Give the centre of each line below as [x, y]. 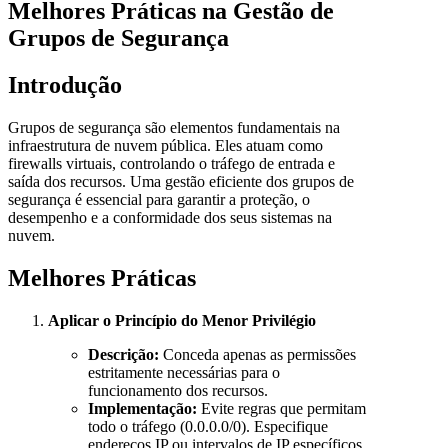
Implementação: [142, 409]
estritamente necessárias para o [184, 373]
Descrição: [123, 355]
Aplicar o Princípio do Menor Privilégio [182, 321]
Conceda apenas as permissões [257, 355]
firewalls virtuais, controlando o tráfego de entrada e [171, 164]
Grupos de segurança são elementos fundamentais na [174, 128]
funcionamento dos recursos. [178, 391]
